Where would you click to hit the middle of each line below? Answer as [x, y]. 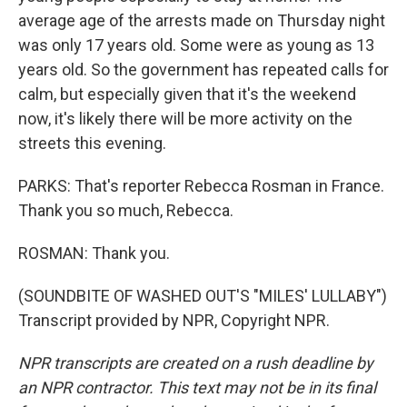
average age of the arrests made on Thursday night [202, 20]
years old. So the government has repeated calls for [203, 69]
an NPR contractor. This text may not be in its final [197, 387]
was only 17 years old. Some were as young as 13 [196, 45]
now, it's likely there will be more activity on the [185, 119]
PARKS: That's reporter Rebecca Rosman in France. [201, 186]
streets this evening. [92, 143]
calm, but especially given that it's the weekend [187, 94]
